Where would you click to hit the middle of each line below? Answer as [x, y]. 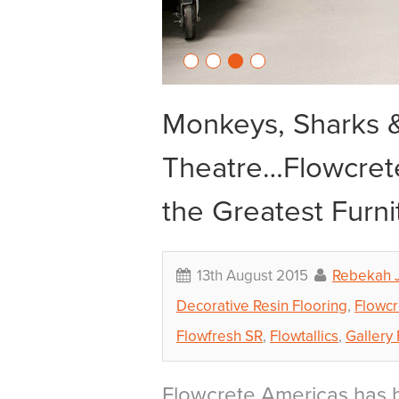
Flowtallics [304, 336]
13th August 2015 [252, 276]
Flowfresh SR [220, 336]
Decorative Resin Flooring [262, 306]
